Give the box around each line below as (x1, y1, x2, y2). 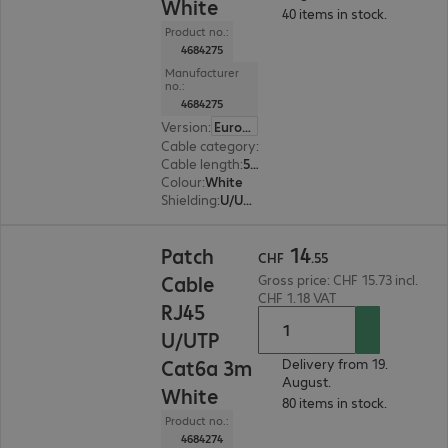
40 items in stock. (281, 4, 387, 22)
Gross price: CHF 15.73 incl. (257, 270, 418, 288)
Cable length (161, 154, 241, 172)
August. (281, 372, 331, 390)
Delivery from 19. (281, 354, 388, 372)
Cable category (161, 136, 257, 154)
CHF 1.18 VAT (257, 288, 337, 306)
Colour (161, 172, 203, 190)
